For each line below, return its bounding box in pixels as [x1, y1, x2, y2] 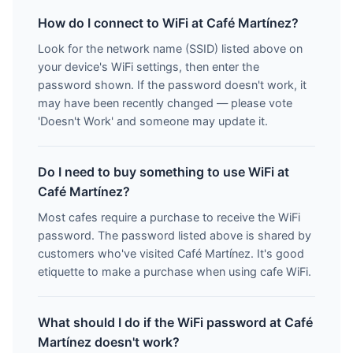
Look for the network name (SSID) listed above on [38, 42, 303, 55]
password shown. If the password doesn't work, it [38, 78, 307, 91]
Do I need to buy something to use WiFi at [38, 164, 289, 180]
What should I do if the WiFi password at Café [38, 314, 313, 330]
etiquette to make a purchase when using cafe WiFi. [38, 265, 311, 278]
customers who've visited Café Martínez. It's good [38, 247, 304, 260]
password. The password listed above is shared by [38, 229, 311, 242]
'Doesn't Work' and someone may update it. [38, 114, 268, 128]
